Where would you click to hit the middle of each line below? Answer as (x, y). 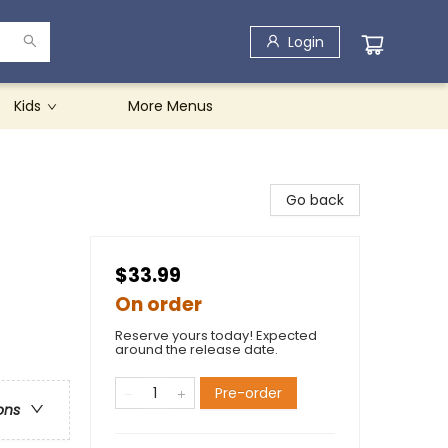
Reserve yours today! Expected (216, 335)
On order (158, 304)
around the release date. (196, 349)
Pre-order (248, 393)
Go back (315, 200)
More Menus (170, 106)
